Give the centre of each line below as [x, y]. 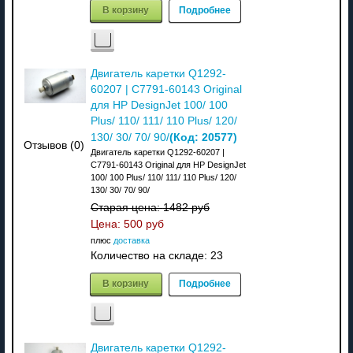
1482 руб [186, 207]
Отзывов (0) [54, 145]
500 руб [143, 224]
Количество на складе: [150, 255]
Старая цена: [126, 207]
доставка [131, 240]
